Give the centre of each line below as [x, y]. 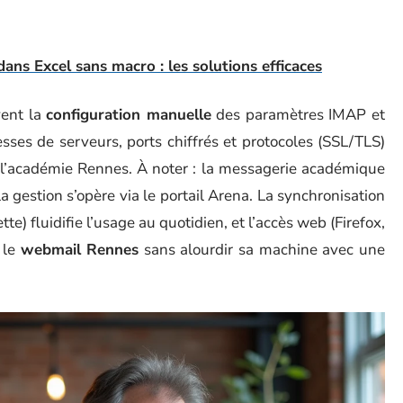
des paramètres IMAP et [298, 115]
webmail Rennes [80, 250]
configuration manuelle [129, 115]
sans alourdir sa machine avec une [262, 250]
